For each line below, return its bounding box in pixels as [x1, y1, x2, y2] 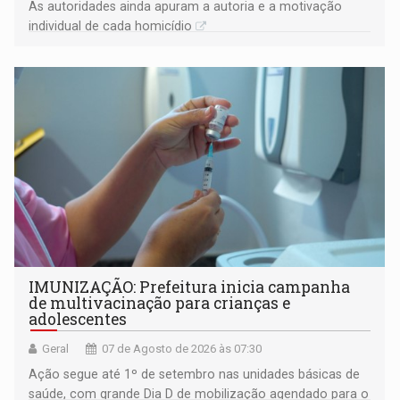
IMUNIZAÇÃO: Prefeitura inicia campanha [29, 277, 351, 298]
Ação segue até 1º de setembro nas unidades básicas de [29, 367, 361, 382]
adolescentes [29, 309, 128, 330]
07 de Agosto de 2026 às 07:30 [102, 342, 262, 356]
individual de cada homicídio [29, 19, 193, 34]
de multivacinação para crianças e [29, 293, 291, 314]
